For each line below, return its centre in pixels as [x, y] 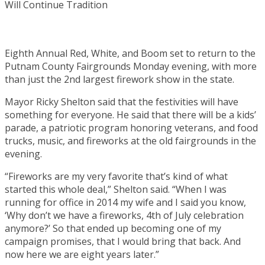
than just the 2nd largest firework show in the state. [119, 79]
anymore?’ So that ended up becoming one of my [113, 228]
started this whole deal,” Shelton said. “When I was [116, 189]
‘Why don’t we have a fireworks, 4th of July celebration [124, 215]
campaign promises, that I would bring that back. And [123, 241]
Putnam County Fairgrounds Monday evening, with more [131, 66]
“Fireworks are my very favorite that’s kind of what [116, 176]
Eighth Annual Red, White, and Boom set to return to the [130, 53]
